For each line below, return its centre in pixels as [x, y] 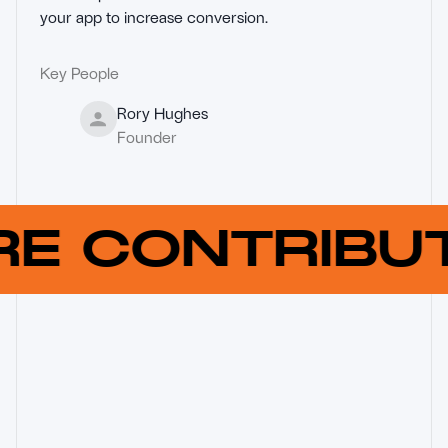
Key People [79, 72]
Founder [146, 136]
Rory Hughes [162, 112]
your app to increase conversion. [154, 16]
